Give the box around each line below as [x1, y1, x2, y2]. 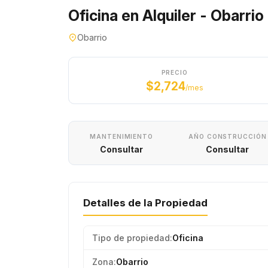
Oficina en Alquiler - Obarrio [68, 7, 264, 25]
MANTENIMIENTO [90, 133, 153, 140]
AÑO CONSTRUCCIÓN [188, 133, 267, 140]
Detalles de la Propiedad [83, 197, 208, 209]
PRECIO [161, 69, 188, 76]
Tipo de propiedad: [92, 233, 172, 243]
